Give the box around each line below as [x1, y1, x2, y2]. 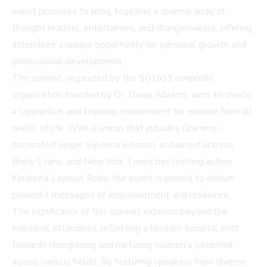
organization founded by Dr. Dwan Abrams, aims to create [12, 88, 252, 102]
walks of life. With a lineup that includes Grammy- [12, 122, 221, 135]
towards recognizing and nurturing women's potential [12, 238, 234, 252]
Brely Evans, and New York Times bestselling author [12, 155, 232, 169]
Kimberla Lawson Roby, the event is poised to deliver [12, 172, 235, 185]
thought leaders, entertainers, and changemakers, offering [12, 21, 252, 35]
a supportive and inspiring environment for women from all [12, 105, 253, 119]
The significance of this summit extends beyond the [12, 205, 228, 219]
